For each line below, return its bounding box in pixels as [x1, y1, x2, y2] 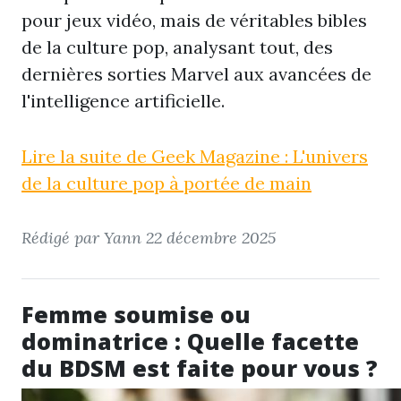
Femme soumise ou [21, 299, 251, 329]
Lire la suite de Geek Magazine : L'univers [21, 145, 368, 167]
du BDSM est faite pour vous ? [21, 353, 378, 383]
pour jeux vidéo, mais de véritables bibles [21, 9, 367, 31]
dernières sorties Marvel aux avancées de [21, 63, 371, 85]
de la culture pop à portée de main [21, 172, 311, 194]
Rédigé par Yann [21, 227, 146, 248]
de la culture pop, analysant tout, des [21, 36, 333, 58]
